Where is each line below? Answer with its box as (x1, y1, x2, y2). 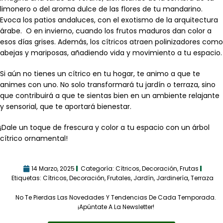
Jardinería (156, 174, 188, 182)
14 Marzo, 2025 (31, 164, 75, 173)
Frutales (107, 174, 131, 182)
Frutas (180, 164, 199, 173)
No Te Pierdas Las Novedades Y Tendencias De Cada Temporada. (15, 193, 216, 202)
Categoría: (81, 164, 115, 173)
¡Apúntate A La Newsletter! (77, 203, 154, 211)
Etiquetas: (11, 174, 43, 182)
